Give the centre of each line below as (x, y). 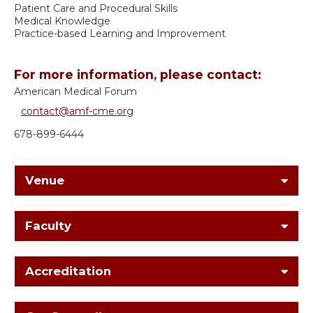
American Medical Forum (75, 92)
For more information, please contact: (138, 75)
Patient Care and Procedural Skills (96, 9)
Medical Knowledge (62, 21)
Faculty (48, 226)
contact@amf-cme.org (77, 111)
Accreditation (68, 271)
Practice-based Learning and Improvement (120, 34)
